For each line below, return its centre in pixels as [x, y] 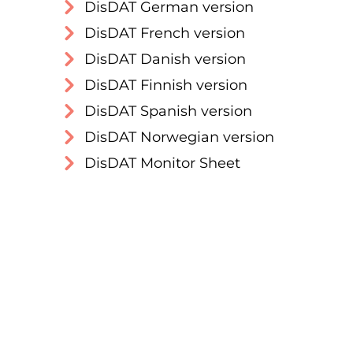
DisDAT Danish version [165, 59]
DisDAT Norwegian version [179, 137]
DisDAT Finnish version [166, 85]
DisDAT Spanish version [168, 111]
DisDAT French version [165, 33]
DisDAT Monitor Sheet [162, 163]
